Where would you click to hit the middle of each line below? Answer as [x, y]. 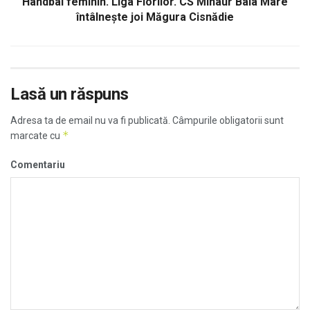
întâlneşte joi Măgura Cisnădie [155, 17]
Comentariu [38, 164]
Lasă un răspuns [70, 94]
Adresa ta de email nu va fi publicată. [90, 120]
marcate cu [36, 135]
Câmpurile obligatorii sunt [227, 120]
